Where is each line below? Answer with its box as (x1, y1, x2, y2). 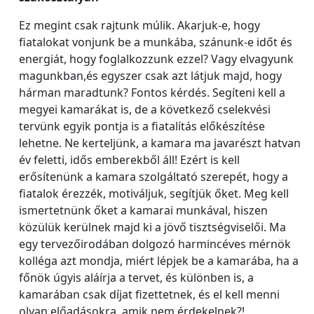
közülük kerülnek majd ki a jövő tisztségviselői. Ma (19, 219, 286, 235)
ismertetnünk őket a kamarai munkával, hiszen (19, 203, 268, 218)
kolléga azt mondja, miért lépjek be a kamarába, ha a (19, 253, 299, 268)
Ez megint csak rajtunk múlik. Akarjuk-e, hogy (19, 18, 260, 33)
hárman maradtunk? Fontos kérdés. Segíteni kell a (19, 85, 285, 100)
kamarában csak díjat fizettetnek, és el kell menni (19, 287, 280, 302)
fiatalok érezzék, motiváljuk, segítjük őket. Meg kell (19, 186, 289, 201)
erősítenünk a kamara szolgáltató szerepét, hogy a (19, 169, 288, 184)
